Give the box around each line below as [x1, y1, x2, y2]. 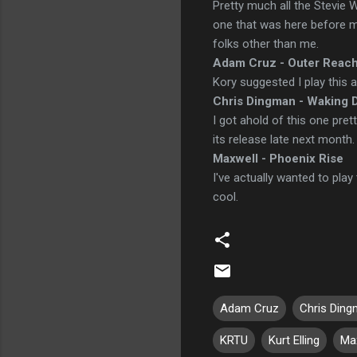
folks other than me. [213, 36, 319, 51]
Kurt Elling [269, 332, 320, 347]
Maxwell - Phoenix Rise [213, 151, 343, 166]
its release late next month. [213, 131, 355, 147]
